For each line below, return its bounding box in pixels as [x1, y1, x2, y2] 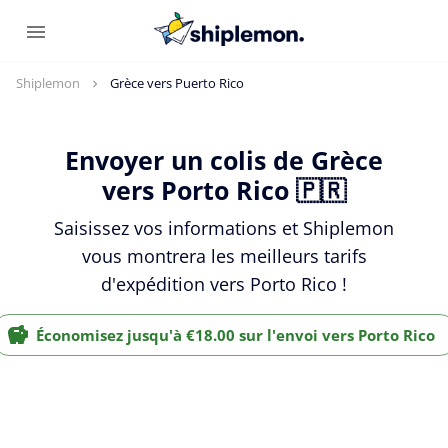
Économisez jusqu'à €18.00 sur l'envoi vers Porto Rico [35, 324, 435, 345]
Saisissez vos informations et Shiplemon [54, 215, 394, 240]
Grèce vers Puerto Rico [110, 74, 244, 92]
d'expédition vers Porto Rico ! [101, 271, 347, 296]
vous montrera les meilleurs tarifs [81, 243, 367, 268]
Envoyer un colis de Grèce [65, 143, 383, 177]
